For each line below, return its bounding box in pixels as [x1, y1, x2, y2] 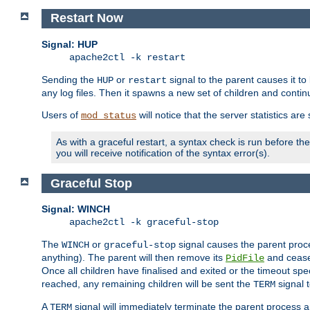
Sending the [42, 73, 97, 85]
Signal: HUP [42, 38, 98, 50]
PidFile [226, 253, 264, 264]
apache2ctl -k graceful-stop [69, 217, 219, 228]
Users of [42, 109, 81, 120]
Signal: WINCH [42, 203, 110, 215]
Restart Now [50, 11, 123, 26]
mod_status [81, 109, 136, 121]
